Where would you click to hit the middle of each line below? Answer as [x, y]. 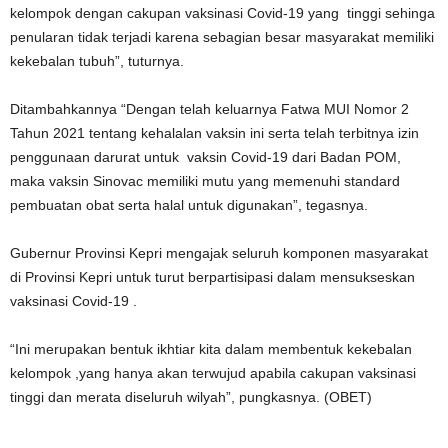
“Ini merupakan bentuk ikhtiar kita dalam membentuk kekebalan [211, 349]
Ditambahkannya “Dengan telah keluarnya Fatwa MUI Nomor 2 [209, 109]
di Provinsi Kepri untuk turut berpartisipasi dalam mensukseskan [212, 277]
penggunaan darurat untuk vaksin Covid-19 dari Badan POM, [205, 157]
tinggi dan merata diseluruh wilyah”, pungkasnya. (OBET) [191, 397]
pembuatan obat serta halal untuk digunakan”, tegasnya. [189, 205]
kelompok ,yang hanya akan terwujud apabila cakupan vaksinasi [213, 373]
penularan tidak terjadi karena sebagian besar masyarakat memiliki [222, 37]
